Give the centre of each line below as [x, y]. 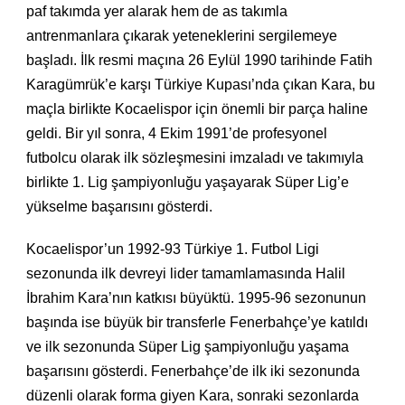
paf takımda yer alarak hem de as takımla [157, 12]
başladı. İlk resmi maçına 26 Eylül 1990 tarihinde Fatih [199, 61]
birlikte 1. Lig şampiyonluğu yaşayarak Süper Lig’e [188, 183]
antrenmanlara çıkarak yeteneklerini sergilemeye [182, 36]
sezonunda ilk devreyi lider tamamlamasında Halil [186, 274]
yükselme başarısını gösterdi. [119, 207]
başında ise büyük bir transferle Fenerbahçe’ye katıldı [197, 323]
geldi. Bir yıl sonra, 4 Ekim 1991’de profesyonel [177, 134]
